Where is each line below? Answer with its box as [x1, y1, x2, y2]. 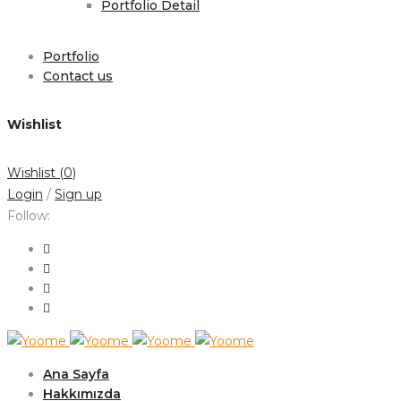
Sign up [55, 186, 102, 203]
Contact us [43, 68, 113, 85]
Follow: [7, 208, 50, 225]
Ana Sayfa [43, 366, 109, 383]
